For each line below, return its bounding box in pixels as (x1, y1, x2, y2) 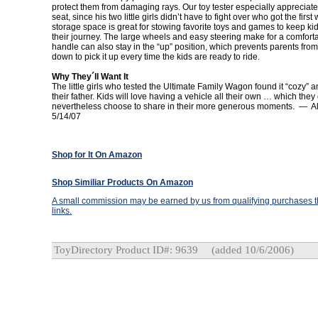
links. (52, 206, 72, 216)
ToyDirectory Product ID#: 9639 (54, 244, 198, 256)
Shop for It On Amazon (52, 150, 142, 160)
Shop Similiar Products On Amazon (52, 177, 193, 187)
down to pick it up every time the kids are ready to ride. (52, 52, 260, 62)
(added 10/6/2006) (209, 244, 294, 256)
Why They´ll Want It (52, 72, 128, 82)
